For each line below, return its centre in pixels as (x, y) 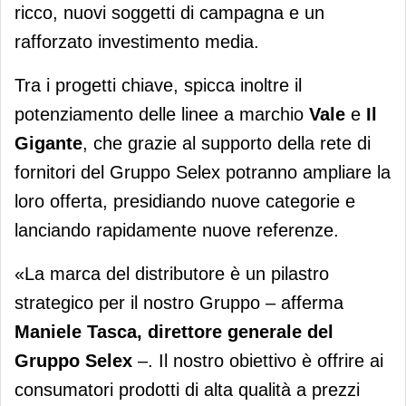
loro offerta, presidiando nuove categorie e (185, 201)
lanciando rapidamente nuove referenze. (177, 230)
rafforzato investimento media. (137, 41)
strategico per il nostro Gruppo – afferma (179, 302)
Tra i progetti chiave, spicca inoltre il (158, 85)
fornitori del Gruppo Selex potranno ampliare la (203, 172)
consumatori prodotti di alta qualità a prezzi (187, 389)
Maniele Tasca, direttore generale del (174, 331)
